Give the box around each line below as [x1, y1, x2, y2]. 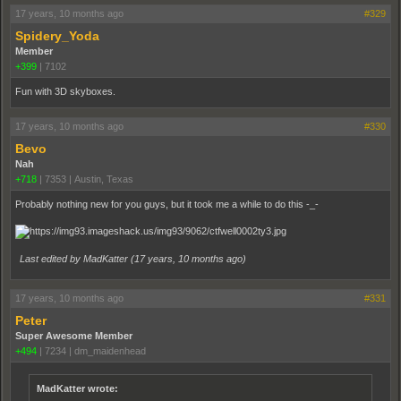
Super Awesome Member [15, 330, 132, 341]
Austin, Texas [74, 174, 133, 184]
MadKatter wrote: [37, 383, 118, 394]
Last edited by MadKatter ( [20, 253, 134, 264]
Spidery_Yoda [15, 29, 99, 43]
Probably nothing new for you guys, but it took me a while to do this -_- [15, 199, 319, 209]
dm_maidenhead [74, 346, 146, 356]
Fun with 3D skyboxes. [15, 86, 115, 97]
